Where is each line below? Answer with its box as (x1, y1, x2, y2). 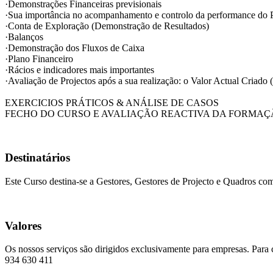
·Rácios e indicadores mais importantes (5, 64, 154, 75)
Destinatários (5, 151, 70, 165)
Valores (5, 219, 41, 232)
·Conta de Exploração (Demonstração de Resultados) (5, 20, 209, 31)
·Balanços (5, 31, 43, 42)
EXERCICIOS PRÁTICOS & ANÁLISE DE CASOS (5, 97, 219, 108)
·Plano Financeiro (5, 53, 73, 64)
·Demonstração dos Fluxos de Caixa (5, 42, 144, 53)
